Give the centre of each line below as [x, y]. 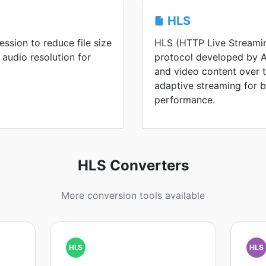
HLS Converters [133, 165]
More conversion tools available [133, 195]
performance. [185, 100]
